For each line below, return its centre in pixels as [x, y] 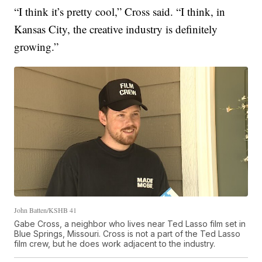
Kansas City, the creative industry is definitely [116, 29]
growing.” [37, 46]
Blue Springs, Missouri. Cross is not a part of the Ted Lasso [127, 234]
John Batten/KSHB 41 [46, 210]
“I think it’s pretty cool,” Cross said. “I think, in [120, 11]
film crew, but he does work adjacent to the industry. [115, 244]
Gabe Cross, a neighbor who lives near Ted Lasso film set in [130, 224]
